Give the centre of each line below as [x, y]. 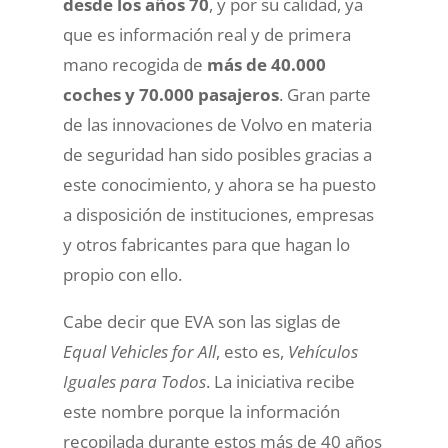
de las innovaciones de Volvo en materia [217, 124]
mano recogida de [134, 64]
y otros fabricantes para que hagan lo [206, 244]
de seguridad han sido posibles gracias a [217, 154]
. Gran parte [324, 94]
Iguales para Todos [134, 381]
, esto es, [251, 351]
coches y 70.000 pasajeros [170, 94]
